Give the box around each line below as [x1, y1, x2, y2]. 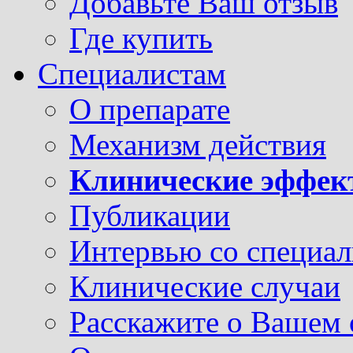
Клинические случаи [69, 269, 340, 303]
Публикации [69, 199, 230, 232]
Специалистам [38, 57, 226, 91]
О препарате [69, 92, 230, 126]
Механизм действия [69, 128, 326, 162]
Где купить [69, 21, 213, 55]
